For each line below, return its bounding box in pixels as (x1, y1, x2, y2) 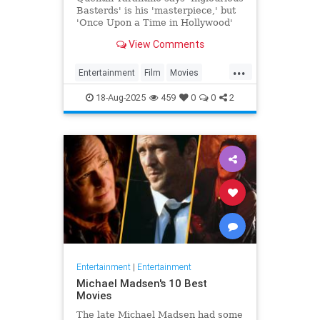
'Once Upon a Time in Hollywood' (76, 17, 233, 29)
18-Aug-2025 (94, 91, 146, 104)
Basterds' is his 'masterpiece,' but (76, 5, 236, 16)
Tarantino (79, 90, 117, 101)
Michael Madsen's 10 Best (76, 276, 207, 290)
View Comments (126, 37, 204, 51)
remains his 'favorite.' (76, 29, 179, 41)
